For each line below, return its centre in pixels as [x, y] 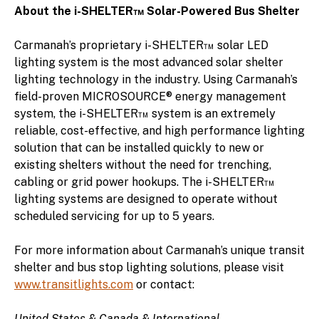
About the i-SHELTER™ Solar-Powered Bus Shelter [157, 11]
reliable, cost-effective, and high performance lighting [159, 130]
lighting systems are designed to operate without [146, 199]
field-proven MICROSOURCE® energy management [150, 96]
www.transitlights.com [74, 284]
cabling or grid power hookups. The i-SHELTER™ [145, 182]
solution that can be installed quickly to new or [139, 147]
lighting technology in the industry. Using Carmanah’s [156, 79]
